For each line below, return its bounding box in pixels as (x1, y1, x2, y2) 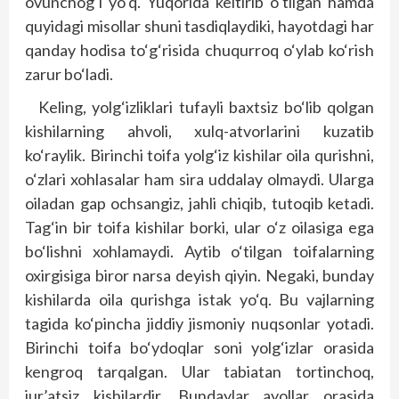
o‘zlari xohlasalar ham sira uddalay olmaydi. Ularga (25, 169, 374, 189)
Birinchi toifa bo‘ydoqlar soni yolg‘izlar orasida (25, 338, 374, 357)
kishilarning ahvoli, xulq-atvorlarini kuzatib (25, 121, 374, 141)
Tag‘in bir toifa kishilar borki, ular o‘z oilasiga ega (25, 217, 374, 237)
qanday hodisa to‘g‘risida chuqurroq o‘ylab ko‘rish (25, 40, 374, 60)
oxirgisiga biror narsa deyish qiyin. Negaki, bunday (25, 265, 374, 285)
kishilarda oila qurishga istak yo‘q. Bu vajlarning (25, 289, 374, 309)
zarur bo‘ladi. (25, 64, 116, 84)
